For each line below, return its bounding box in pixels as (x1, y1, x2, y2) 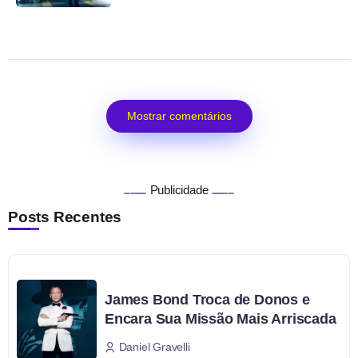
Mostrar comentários (126, 109, 232, 123)
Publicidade (149, 183, 209, 197)
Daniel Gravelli (118, 340, 190, 353)
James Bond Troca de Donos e (105, 292, 310, 308)
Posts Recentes (8, 209, 122, 226)
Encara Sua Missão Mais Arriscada (105, 311, 336, 328)
